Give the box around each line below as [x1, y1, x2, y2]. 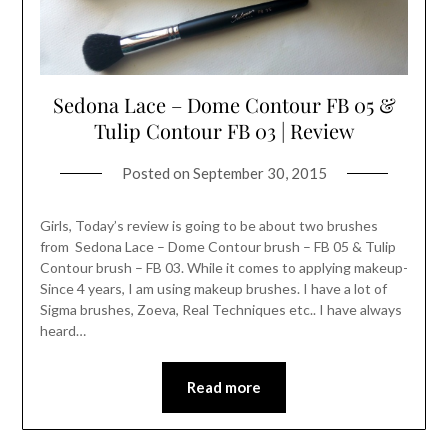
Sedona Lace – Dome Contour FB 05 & [52, 91, 396, 119]
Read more [187, 378, 261, 397]
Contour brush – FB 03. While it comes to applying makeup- [39, 259, 408, 277]
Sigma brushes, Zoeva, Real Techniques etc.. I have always [39, 301, 402, 319]
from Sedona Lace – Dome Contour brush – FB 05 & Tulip [39, 238, 396, 256]
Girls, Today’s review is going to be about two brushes [39, 217, 378, 235]
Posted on [121, 164, 193, 183]
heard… [39, 322, 86, 340]
